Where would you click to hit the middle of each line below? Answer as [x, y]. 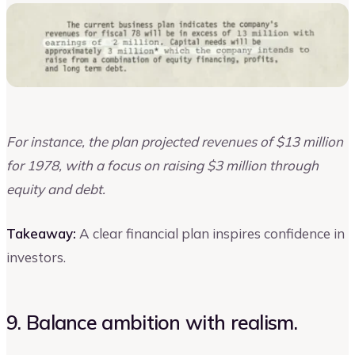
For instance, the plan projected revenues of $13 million [175, 142]
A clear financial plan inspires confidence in [210, 233]
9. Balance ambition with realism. [152, 322]
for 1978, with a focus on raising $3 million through [162, 166]
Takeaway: [41, 233]
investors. [36, 257]
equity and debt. [57, 189]
